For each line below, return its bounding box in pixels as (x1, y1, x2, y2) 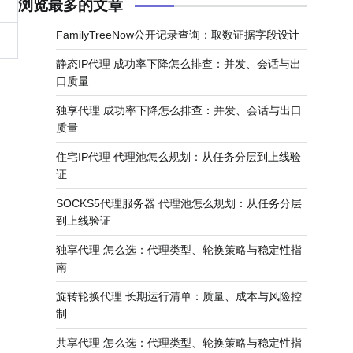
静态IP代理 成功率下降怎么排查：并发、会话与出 (56, 58, 301, 70)
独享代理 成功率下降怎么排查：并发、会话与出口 (56, 104, 302, 117)
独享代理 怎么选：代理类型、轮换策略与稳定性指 (56, 243, 302, 256)
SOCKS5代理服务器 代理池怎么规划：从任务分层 (56, 197, 302, 210)
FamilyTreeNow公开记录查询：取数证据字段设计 (56, 28, 299, 41)
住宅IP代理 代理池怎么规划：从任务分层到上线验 (56, 150, 301, 163)
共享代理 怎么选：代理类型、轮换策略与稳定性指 (56, 336, 302, 349)
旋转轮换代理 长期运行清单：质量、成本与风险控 (56, 290, 302, 303)
